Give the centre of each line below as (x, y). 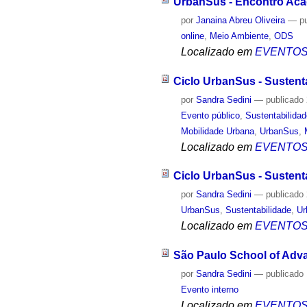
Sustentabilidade (259, 210)
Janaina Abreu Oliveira (241, 20)
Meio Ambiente (240, 36)
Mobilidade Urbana (218, 131)
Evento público (211, 115)
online (193, 36)
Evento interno (210, 290)
